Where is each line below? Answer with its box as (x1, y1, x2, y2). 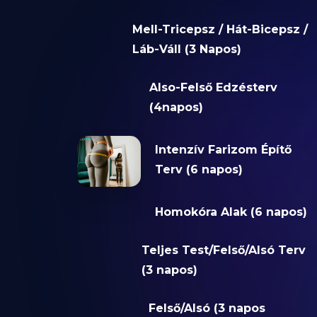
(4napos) (149, 100, 203, 115)
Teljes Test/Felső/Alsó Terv (141, 243, 306, 258)
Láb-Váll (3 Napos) (132, 42, 241, 57)
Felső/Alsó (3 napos (149, 301, 266, 316)
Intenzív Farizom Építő (154, 143, 292, 157)
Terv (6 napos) (154, 163, 243, 177)
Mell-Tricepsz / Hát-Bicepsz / (132, 23, 308, 37)
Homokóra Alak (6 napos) (154, 205, 307, 219)
